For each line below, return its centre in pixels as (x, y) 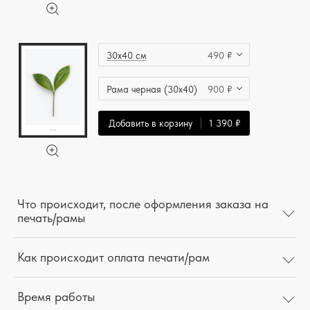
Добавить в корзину (150, 124)
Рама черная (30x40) (152, 89)
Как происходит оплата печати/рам (113, 257)
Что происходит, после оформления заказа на (143, 204)
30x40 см (127, 55)
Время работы (56, 297)
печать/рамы (51, 218)
